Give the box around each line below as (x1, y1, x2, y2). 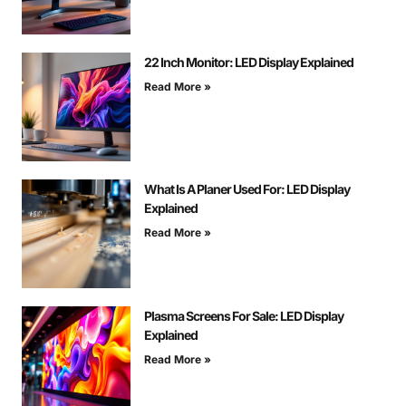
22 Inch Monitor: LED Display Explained (144, 54, 353, 71)
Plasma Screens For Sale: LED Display (144, 308, 343, 324)
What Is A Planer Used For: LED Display (144, 181, 350, 198)
